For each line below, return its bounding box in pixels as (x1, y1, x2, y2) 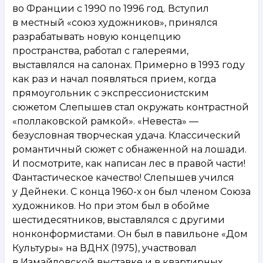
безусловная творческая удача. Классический (12, 129, 241, 141)
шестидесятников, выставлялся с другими (12, 214, 225, 225)
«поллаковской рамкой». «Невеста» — (12, 115, 198, 127)
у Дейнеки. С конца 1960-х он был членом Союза (12, 186, 251, 197)
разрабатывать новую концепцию (12, 31, 181, 42)
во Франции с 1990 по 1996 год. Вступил (12, 2, 209, 14)
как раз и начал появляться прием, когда (12, 73, 216, 85)
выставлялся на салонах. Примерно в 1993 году (12, 59, 245, 70)
